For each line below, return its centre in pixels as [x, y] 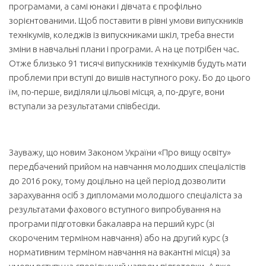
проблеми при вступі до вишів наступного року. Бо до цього [130, 77]
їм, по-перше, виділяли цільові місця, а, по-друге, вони [117, 92]
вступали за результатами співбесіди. [85, 106]
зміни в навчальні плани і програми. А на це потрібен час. [124, 49]
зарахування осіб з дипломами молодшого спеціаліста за [126, 195]
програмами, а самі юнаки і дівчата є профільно [105, 6]
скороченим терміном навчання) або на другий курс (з [119, 238]
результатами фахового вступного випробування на [115, 209]
